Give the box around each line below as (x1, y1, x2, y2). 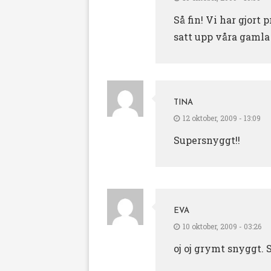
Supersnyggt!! (174, 134, 240, 147)
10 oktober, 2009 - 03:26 (183, 221, 261, 232)
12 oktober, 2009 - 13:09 (183, 113, 261, 123)
